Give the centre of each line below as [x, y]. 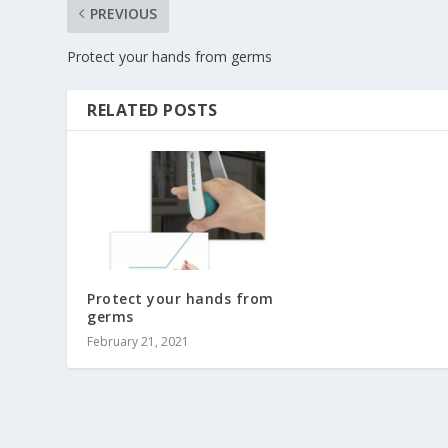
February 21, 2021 [138, 341]
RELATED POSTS [152, 109]
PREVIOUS [124, 13]
